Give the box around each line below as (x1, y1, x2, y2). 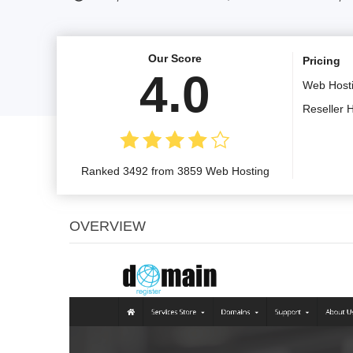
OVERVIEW (69, 217, 146, 234)
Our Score (148, 51, 202, 65)
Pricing (303, 54, 340, 67)
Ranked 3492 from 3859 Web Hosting (80, 164, 269, 177)
